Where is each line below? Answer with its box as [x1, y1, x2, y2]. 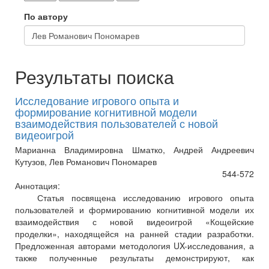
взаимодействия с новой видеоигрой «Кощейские [15, 216, 254, 228]
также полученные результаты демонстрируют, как [15, 252, 254, 264]
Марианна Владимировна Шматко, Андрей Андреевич [15, 144, 254, 156]
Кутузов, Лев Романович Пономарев [15, 156, 157, 168]
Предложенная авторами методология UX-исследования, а [15, 240, 254, 252]
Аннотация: [15, 180, 60, 192]
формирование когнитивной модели [15, 104, 197, 120]
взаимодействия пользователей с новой [15, 115, 218, 131]
